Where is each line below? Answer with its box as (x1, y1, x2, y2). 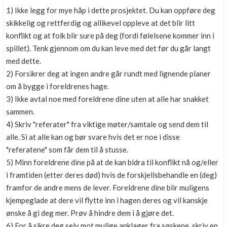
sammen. (6, 107, 34, 116)
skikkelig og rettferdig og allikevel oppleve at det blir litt (6, 18, 195, 27)
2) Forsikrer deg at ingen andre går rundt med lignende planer (6, 69, 211, 78)
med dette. (6, 56, 41, 65)
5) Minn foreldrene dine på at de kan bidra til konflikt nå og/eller (6, 158, 218, 167)
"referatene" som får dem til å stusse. (6, 145, 128, 154)
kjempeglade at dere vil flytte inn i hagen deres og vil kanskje (6, 196, 208, 205)
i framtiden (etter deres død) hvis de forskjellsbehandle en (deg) (6, 170, 217, 179)
